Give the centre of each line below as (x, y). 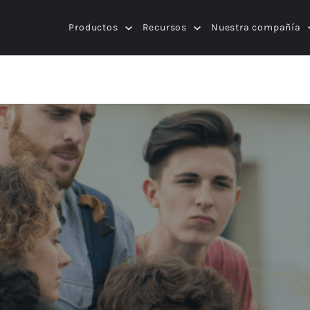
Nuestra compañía (256, 27)
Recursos (165, 27)
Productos (93, 27)
